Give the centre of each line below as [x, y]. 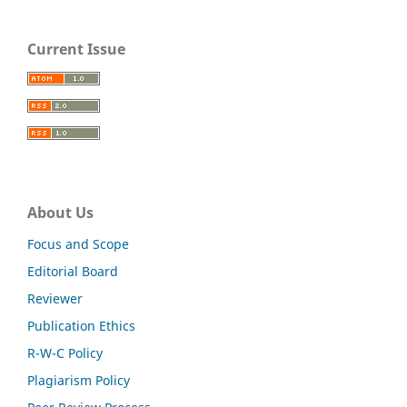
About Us [60, 212]
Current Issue [76, 49]
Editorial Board [73, 271]
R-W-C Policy [65, 352]
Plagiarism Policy [79, 380]
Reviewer [55, 298]
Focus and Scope [78, 243]
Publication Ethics [81, 325]
